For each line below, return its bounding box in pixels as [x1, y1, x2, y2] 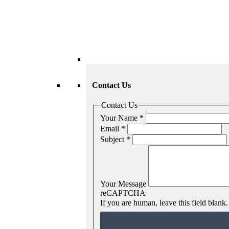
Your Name [100, 113, 140, 122]
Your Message [100, 179, 148, 188]
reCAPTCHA [100, 188, 146, 197]
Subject [100, 134, 126, 144]
